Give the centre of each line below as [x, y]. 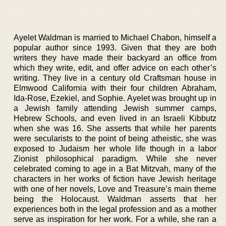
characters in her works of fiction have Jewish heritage [115, 179]
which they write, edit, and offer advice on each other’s [115, 68]
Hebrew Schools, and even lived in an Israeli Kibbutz [115, 118]
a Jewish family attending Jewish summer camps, [115, 108]
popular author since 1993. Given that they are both [115, 48]
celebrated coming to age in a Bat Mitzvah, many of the [115, 169]
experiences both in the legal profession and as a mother [115, 209]
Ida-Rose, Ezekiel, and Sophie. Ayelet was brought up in [115, 98]
